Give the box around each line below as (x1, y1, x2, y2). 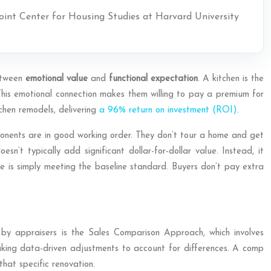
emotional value (25, 74, 88, 83)
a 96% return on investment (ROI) (99, 106, 237, 115)
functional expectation (108, 74, 198, 83)
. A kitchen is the (197, 74, 264, 83)
